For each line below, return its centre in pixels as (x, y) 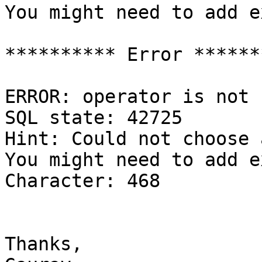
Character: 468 (82, 181)
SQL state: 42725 (94, 118)
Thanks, (44, 244)
